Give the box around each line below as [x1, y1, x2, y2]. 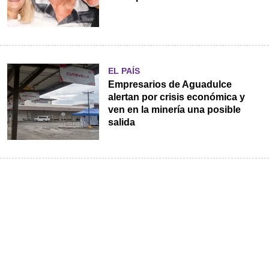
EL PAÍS [107, 65, 140, 76]
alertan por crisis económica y [107, 91, 245, 102]
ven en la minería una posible [107, 104, 241, 115]
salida [107, 116, 135, 127]
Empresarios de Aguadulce [107, 79, 232, 89]
